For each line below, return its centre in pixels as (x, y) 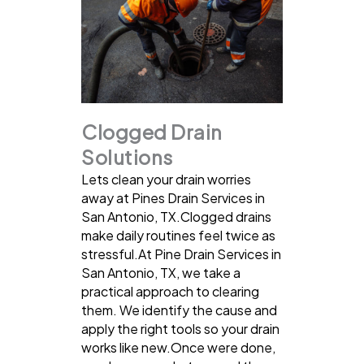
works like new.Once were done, (178, 347)
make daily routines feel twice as (178, 235)
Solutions (127, 156)
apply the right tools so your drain (180, 328)
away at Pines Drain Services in (173, 197)
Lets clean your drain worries (166, 179)
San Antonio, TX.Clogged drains (176, 216)
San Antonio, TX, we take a (161, 272)
